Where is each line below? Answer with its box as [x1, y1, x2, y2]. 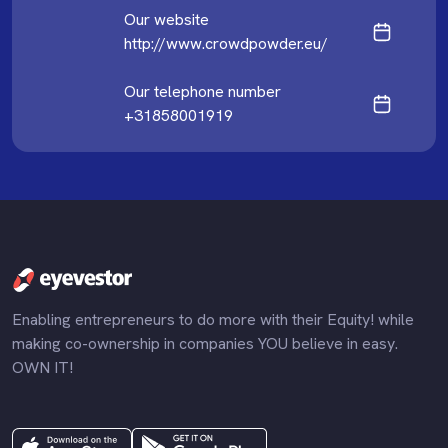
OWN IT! [12, 356, 73, 378]
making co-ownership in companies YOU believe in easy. [12, 332, 398, 354]
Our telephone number [124, 80, 281, 102]
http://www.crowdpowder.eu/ [124, 32, 328, 54]
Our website [124, 8, 209, 30]
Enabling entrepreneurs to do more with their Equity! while [12, 308, 414, 330]
